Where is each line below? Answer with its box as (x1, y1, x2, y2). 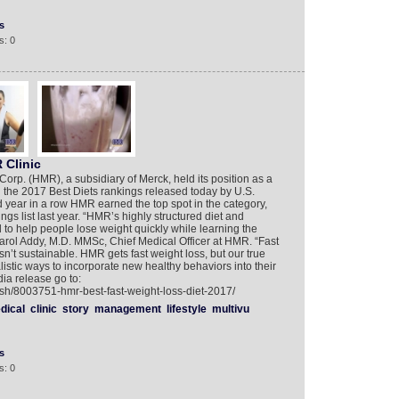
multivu (211, 303, 249, 315)
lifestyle (166, 303, 207, 315)
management (94, 303, 161, 315)
